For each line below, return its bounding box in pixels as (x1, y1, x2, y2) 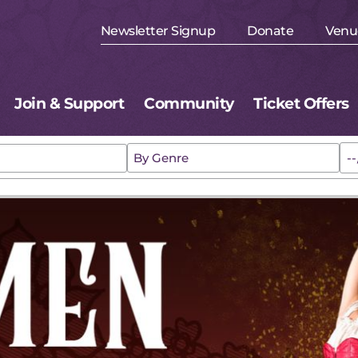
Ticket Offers (253, 94, 349, 113)
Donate (247, 23, 293, 39)
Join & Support (14, 94, 125, 113)
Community (144, 94, 234, 113)
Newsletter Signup (100, 23, 215, 39)
